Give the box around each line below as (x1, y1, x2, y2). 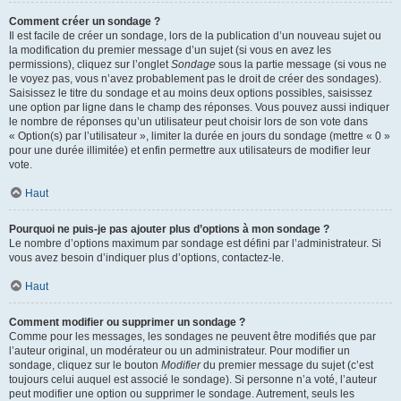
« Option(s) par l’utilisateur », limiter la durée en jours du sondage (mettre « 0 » (9, 130, 390, 142)
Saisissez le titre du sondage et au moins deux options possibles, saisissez (9, 87, 372, 99)
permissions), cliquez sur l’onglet (9, 58, 171, 71)
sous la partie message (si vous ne (216, 58, 387, 71)
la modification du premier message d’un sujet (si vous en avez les (9, 44, 331, 56)
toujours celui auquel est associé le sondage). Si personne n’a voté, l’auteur (9, 373, 377, 386)
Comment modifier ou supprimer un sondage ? (9, 316, 245, 328)
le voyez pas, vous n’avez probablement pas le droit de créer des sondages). (9, 73, 381, 85)
